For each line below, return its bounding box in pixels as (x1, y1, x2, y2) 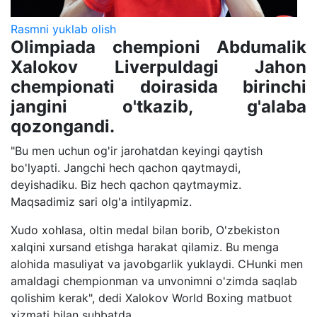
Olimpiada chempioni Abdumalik (11, 37, 306, 58)
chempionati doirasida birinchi (11, 76, 306, 98)
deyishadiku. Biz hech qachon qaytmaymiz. (11, 178, 241, 192)
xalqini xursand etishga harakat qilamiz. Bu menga (11, 240, 279, 255)
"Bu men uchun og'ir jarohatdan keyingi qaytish (11, 144, 263, 158)
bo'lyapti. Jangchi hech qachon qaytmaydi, (11, 161, 241, 175)
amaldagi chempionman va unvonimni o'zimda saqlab (11, 274, 297, 289)
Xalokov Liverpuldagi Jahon (11, 57, 306, 78)
